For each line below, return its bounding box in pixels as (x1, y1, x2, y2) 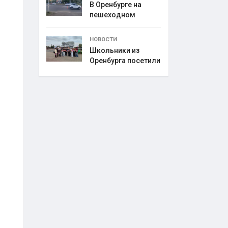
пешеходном (90, 11, 135, 19)
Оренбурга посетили (90, 56, 160, 65)
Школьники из (90, 46, 139, 54)
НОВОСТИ (90, 36, 117, 43)
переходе (90, 21, 123, 29)
